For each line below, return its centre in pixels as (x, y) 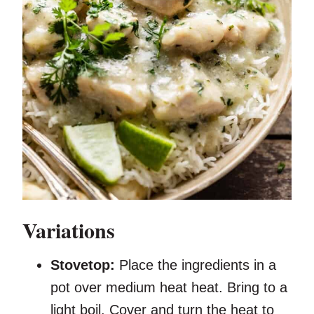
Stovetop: (85, 265)
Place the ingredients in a (198, 265)
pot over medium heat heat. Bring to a (169, 288)
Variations (69, 230)
